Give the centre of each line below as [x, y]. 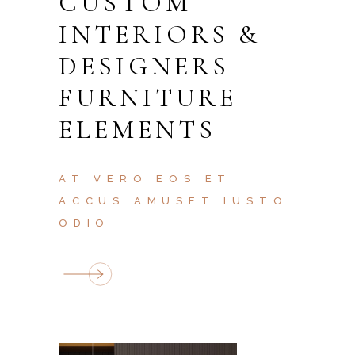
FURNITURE [148, 98]
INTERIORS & [160, 34]
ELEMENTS [137, 130]
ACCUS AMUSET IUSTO [174, 201]
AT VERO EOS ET [145, 179]
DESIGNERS [144, 66]
